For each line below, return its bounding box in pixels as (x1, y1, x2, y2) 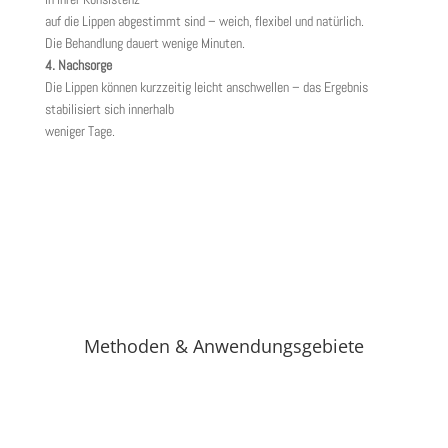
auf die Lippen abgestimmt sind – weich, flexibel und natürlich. (44, 12, 364, 30)
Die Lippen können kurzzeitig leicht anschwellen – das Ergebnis (44, 78, 368, 96)
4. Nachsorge (44, 56, 112, 74)
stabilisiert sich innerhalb (44, 100, 174, 118)
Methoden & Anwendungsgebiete (83, 334, 364, 358)
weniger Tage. (44, 122, 115, 140)
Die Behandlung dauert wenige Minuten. (44, 34, 245, 52)
